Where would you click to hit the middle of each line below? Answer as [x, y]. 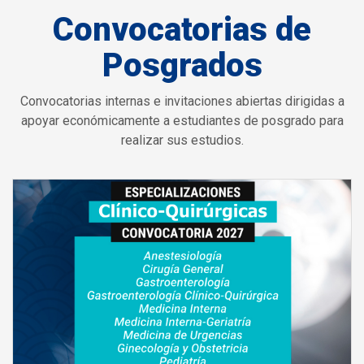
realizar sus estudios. [182, 140]
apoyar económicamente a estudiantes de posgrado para [182, 120]
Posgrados [182, 65]
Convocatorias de [182, 29]
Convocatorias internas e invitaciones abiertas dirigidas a [182, 101]
